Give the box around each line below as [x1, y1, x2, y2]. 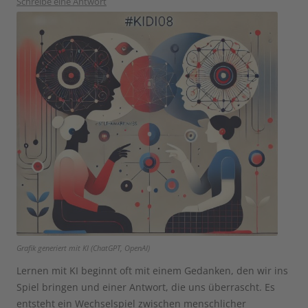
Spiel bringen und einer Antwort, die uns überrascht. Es [16, 280, 275, 294]
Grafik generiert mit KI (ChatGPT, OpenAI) [16, 242, 150, 253]
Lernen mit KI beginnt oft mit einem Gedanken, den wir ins [16, 263, 288, 277]
